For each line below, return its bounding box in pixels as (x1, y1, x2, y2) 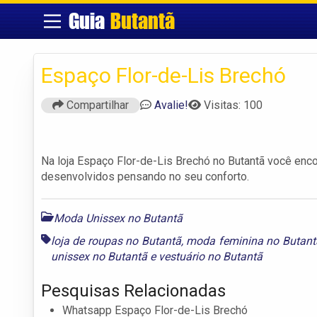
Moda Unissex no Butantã (54, 211, 183, 225)
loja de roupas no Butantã (51, 234, 181, 248)
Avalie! (154, 98, 188, 112)
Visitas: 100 (204, 98, 263, 112)
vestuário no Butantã (158, 249, 263, 263)
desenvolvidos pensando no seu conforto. (41, 169, 249, 183)
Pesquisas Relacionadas (41, 280, 226, 301)
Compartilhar (64, 98, 129, 112)
